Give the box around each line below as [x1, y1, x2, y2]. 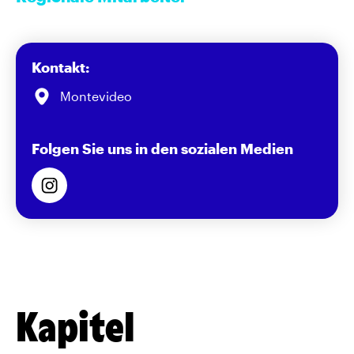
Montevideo [60, 88, 132, 104]
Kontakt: [32, 58, 89, 76]
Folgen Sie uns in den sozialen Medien [32, 140, 293, 157]
